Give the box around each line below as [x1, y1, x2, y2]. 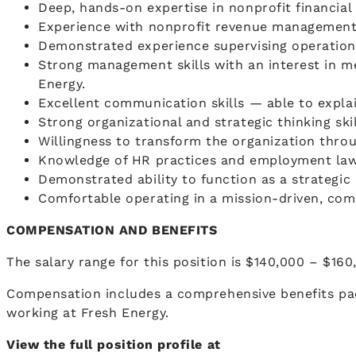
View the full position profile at [6, 337, 221, 353]
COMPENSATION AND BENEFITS [6, 222, 218, 238]
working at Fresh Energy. [6, 305, 169, 321]
